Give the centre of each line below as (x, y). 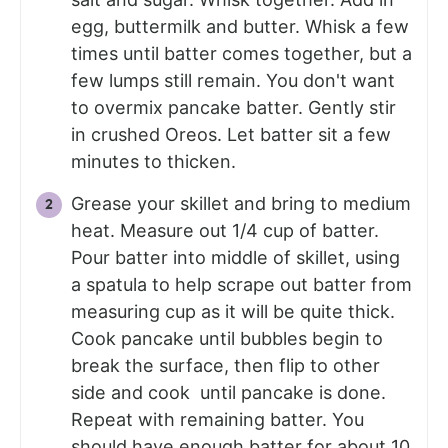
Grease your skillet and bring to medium (241, 203)
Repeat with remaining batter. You (217, 419)
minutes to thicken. (153, 161)
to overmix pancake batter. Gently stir (233, 107)
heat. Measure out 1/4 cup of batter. (225, 230)
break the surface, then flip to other (225, 365)
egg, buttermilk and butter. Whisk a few (240, 26)
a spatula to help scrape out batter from (241, 284)
